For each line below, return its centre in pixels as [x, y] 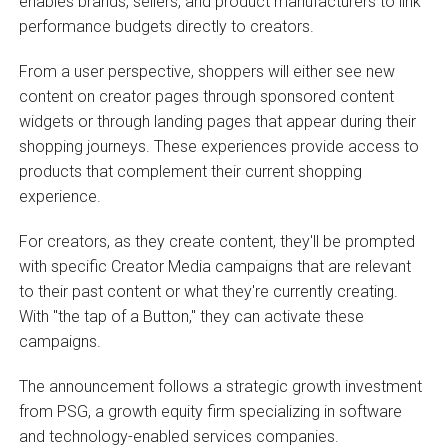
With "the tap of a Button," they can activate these [191, 316]
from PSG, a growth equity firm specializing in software [210, 411]
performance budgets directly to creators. [166, 26]
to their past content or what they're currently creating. [208, 291]
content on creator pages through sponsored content [206, 96]
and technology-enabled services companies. [178, 436]
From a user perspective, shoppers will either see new [206, 71]
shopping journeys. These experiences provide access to [218, 146]
